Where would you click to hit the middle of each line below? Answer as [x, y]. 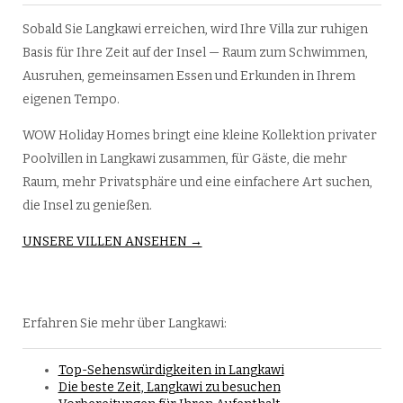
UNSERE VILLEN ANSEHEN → [112, 242]
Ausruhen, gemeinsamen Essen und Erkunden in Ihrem [188, 76]
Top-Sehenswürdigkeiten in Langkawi [171, 371]
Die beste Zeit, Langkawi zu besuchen [169, 388]
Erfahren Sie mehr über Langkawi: [124, 324]
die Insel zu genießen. [87, 206]
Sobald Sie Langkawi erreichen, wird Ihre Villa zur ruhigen [195, 30]
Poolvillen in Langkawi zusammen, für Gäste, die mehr [184, 159]
